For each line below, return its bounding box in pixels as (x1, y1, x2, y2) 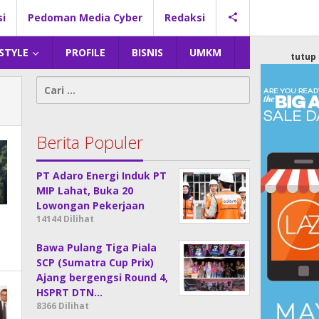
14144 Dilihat (36, 213, 95, 225)
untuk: (36, 92, 70, 105)
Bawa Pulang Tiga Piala (36, 241, 157, 254)
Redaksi (164, 11, 205, 24)
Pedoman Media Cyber (28, 11, 142, 24)
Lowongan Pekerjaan (36, 199, 145, 212)
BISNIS (132, 46, 163, 59)
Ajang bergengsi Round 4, (36, 271, 169, 284)
